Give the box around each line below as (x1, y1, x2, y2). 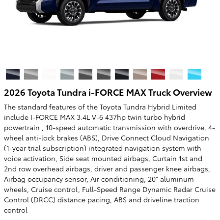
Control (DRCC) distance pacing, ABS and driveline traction (4, 194, 199, 204)
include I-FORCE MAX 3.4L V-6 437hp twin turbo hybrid (4, 112, 185, 122)
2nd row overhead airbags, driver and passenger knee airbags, (4, 164, 210, 173)
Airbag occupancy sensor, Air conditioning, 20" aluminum (4, 174, 194, 184)
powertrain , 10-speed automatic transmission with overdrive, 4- (4, 122, 215, 132)
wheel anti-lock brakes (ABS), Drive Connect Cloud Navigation (4, 133, 209, 142)
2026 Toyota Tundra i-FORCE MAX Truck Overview (4, 85, 212, 98)
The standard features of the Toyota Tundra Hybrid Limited (4, 102, 196, 111)
